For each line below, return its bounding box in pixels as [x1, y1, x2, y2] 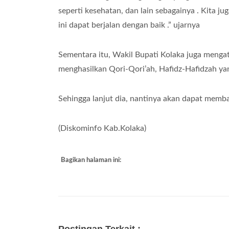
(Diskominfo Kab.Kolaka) [58, 124, 146, 132]
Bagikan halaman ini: [61, 157, 121, 164]
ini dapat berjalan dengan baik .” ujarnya [58, 21, 200, 29]
